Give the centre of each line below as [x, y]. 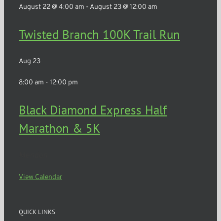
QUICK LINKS [37, 212]
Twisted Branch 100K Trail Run [99, 35]
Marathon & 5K [59, 129]
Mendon [33, 156]
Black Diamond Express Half [93, 110]
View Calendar [40, 178]
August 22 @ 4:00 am [52, 7]
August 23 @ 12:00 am [124, 7]
